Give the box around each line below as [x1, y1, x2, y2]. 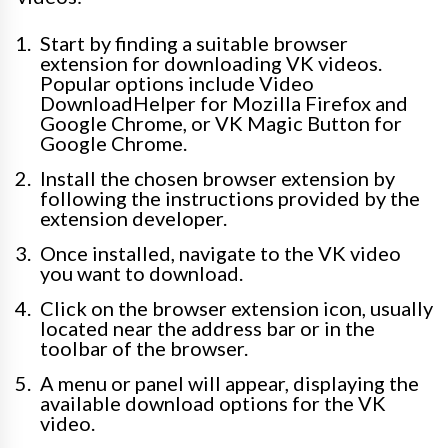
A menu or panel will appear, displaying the [40, 371, 419, 396]
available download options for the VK [40, 391, 386, 416]
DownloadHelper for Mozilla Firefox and [40, 91, 408, 116]
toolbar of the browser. [40, 336, 248, 361]
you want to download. [40, 261, 243, 286]
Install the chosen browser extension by [40, 166, 395, 191]
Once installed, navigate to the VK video [40, 241, 401, 266]
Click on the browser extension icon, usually [40, 296, 433, 321]
